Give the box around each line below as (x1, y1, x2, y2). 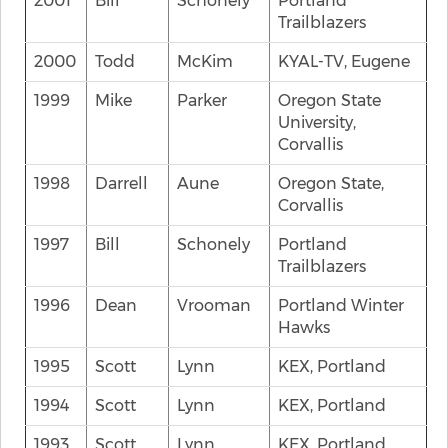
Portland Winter (278, 296, 404, 315)
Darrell (95, 174, 148, 193)
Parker (177, 91, 227, 110)
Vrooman (177, 296, 251, 315)
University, (278, 113, 356, 132)
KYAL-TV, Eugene (278, 52, 410, 71)
